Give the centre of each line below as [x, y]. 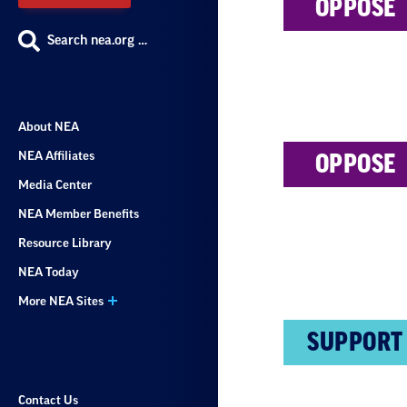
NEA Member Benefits [79, 214]
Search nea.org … [97, 41]
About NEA [49, 127]
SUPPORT [355, 342]
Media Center [55, 185]
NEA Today [49, 272]
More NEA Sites [61, 301]
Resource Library [65, 243]
